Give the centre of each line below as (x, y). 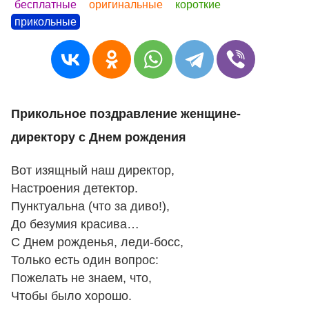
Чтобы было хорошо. (71, 296)
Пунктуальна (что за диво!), (90, 206)
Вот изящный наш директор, (93, 170)
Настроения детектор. (74, 188)
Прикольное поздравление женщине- (126, 114)
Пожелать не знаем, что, (81, 278)
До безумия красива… (75, 224)
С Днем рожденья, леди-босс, (97, 242)
